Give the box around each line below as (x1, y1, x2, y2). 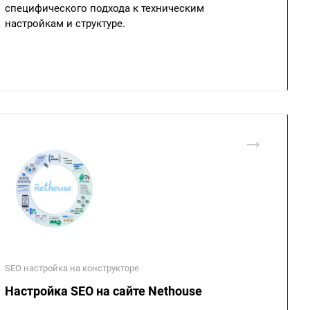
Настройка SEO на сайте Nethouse (5, 284, 202, 298)
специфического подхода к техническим (5, 2, 204, 15)
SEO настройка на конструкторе (5, 263, 139, 273)
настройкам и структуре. (5, 17, 125, 30)
